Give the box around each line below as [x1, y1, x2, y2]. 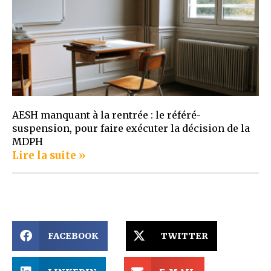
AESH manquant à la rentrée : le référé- [12, 109, 201, 122]
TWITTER [161, 230, 208, 241]
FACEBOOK [47, 230, 99, 241]
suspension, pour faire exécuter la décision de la [12, 122, 250, 135]
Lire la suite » [12, 149, 86, 163]
